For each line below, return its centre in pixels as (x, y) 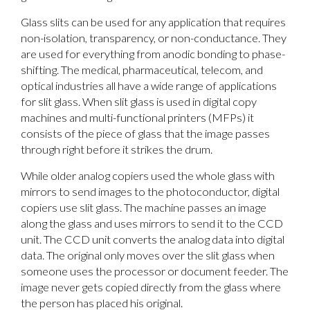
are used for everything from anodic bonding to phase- (153, 54)
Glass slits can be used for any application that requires (153, 22)
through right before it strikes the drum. (117, 150)
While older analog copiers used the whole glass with (148, 176)
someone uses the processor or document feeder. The (155, 272)
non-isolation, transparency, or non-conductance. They (154, 38)
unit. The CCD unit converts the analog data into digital (153, 240)
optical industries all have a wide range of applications (149, 86)
